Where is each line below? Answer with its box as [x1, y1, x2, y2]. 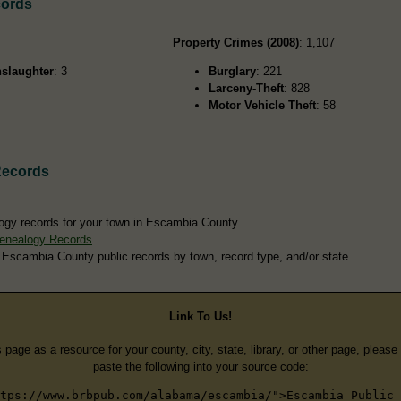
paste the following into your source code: [92, 359, 309, 373]
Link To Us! [169, 310, 232, 324]
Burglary [209, 64, 257, 78]
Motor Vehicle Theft [209, 98, 317, 112]
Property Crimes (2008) [173, 35, 300, 49]
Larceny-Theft [209, 81, 285, 95]
